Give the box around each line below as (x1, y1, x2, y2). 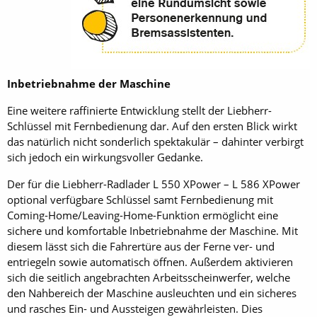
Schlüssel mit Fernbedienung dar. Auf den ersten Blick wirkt (7, 119, 297, 133)
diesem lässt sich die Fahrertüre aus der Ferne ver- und (7, 239, 275, 253)
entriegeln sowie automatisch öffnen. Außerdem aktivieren (7, 255, 293, 269)
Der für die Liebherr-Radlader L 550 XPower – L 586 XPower (7, 177, 300, 191)
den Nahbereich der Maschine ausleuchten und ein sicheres (7, 286, 296, 300)
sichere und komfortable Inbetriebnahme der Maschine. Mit (7, 224, 298, 238)
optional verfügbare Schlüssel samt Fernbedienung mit (7, 192, 273, 207)
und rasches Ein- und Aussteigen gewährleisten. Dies (7, 301, 263, 316)
